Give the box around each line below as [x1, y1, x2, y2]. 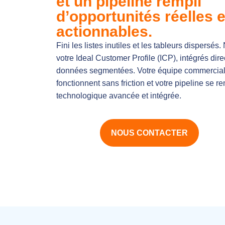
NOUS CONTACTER [110, 129, 188, 138]
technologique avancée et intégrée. [56, 91, 181, 100]
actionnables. [56, 23, 152, 40]
